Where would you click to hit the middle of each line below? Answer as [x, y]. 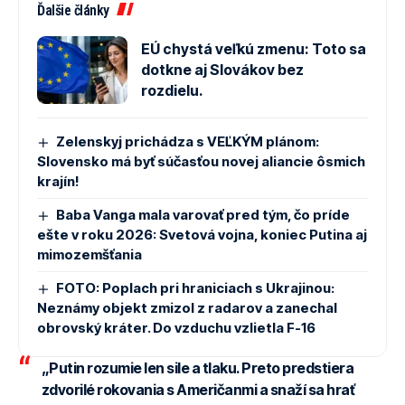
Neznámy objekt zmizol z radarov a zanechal [187, 308]
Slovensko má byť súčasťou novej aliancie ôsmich [201, 162]
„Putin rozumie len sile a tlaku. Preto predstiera [197, 368]
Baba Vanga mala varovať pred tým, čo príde [203, 215]
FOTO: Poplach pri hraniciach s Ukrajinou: [196, 288]
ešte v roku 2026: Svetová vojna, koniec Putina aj [202, 235]
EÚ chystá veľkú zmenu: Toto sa [254, 49]
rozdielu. [172, 91]
